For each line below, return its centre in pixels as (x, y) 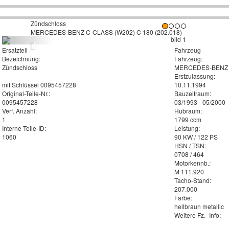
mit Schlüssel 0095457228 (40, 85)
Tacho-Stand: (193, 180)
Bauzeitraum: (193, 93)
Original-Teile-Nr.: (26, 93)
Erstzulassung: (195, 76)
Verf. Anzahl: (19, 111)
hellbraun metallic (200, 206)
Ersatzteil (15, 50)
